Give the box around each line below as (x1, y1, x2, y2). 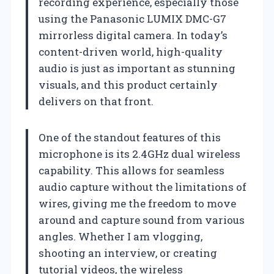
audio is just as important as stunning (39, 61, 235, 75)
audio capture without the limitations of (39, 179, 246, 194)
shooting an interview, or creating (39, 245, 217, 260)
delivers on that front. (39, 94, 154, 108)
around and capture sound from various (39, 212, 245, 227)
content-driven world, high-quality (39, 44, 223, 59)
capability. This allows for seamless (39, 163, 224, 177)
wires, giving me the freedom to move (39, 196, 236, 210)
